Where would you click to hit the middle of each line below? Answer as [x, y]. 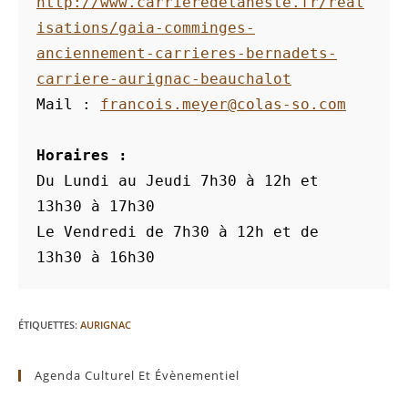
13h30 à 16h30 [96, 257]
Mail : [64, 104]
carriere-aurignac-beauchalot [164, 79]
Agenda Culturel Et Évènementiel [137, 375]
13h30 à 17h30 [96, 206]
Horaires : [87, 155]
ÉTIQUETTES [46, 325]
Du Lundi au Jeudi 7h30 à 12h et [178, 181]
